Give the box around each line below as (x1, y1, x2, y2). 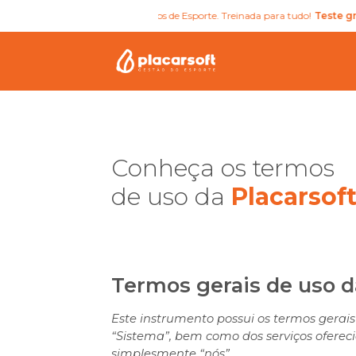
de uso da (110, 182, 231, 212)
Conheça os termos (110, 153, 335, 184)
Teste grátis (280, 10, 341, 21)
